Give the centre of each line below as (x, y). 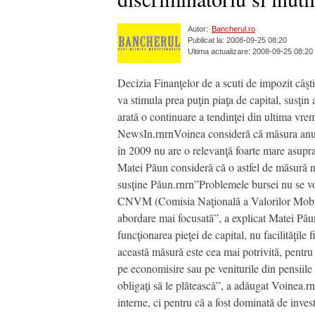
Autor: (198, 29)
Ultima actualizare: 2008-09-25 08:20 (250, 52)
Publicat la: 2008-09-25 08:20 (237, 40)
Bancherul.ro (233, 29)
